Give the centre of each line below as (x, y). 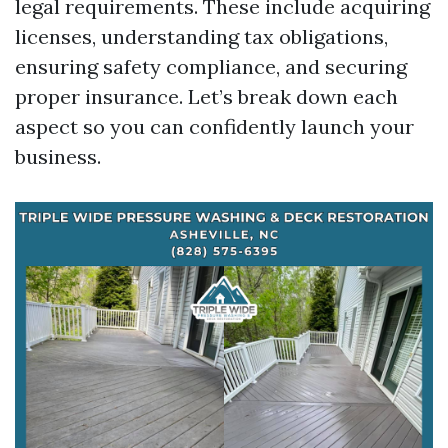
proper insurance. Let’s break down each (206, 96)
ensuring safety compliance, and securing (211, 66)
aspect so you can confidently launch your (214, 126)
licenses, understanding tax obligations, (201, 36)
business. (58, 156)
